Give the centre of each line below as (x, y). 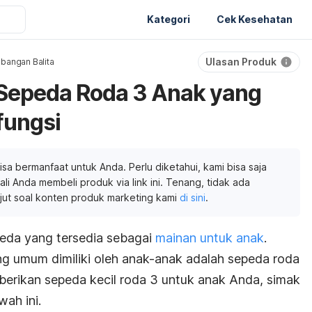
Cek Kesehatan (255, 19)
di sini (193, 197)
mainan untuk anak (210, 238)
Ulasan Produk (241, 62)
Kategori (169, 19)
